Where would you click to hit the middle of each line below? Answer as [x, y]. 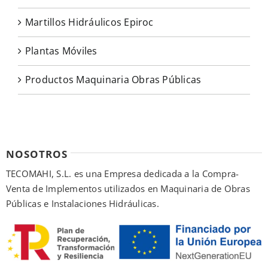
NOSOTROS [36, 154]
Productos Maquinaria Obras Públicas [113, 80]
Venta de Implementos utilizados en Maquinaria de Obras [128, 189]
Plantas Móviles [61, 51]
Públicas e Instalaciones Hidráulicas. [82, 204]
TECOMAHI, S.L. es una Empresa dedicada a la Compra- [122, 174]
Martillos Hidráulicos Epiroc [89, 22]
